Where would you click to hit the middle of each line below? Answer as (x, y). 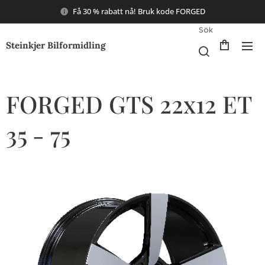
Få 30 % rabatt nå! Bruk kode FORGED (139, 11)
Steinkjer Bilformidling (56, 45)
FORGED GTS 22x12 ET (129, 104)
